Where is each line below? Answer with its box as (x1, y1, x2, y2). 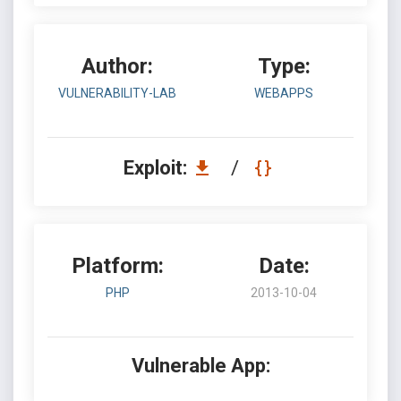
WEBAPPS (254, 86, 313, 100)
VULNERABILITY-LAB (58, 86, 176, 100)
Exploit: (123, 157, 192, 179)
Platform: (71, 253, 164, 278)
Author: (81, 54, 153, 79)
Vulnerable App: (131, 354, 270, 377)
